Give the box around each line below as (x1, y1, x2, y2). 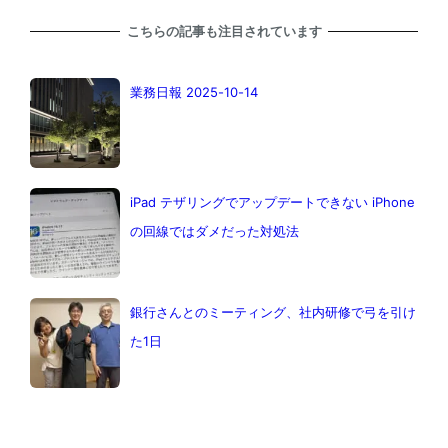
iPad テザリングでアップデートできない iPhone (129, 193, 415, 210)
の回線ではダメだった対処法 (129, 222, 299, 239)
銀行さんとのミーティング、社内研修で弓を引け (129, 303, 416, 320)
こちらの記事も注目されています (126, 23, 322, 40)
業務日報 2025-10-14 (129, 83, 258, 100)
